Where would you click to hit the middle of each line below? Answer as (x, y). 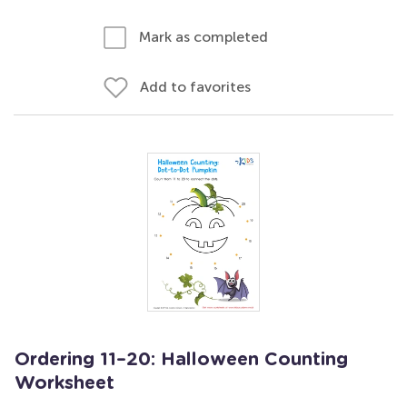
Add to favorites (195, 87)
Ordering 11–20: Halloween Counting (181, 360)
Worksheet (65, 383)
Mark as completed (203, 37)
